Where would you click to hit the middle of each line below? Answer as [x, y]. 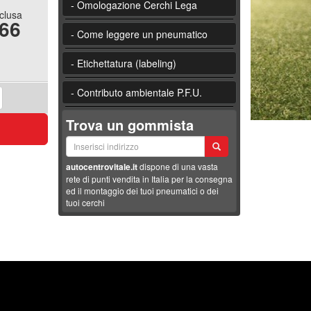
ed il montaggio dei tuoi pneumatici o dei [142, 191]
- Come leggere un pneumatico [139, 34]
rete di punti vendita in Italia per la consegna [149, 179]
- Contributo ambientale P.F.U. [136, 92]
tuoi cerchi [85, 203]
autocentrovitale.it [101, 167]
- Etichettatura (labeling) [123, 63]
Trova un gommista [129, 124]
